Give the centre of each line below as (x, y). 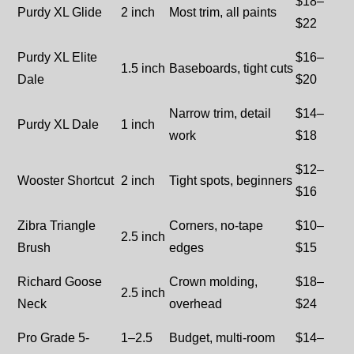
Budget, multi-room (222, 338)
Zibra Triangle (56, 226)
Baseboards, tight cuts (231, 69)
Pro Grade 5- (53, 338)
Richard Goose (60, 282)
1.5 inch (143, 69)
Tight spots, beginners (231, 181)
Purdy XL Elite (57, 58)
